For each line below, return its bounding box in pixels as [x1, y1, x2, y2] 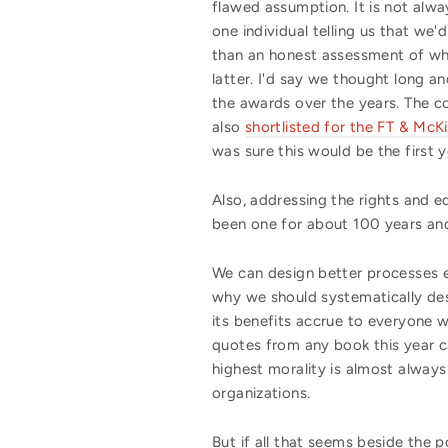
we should [245, 287, 317, 306]
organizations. [212, 383, 311, 402]
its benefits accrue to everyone [212, 311, 433, 330]
